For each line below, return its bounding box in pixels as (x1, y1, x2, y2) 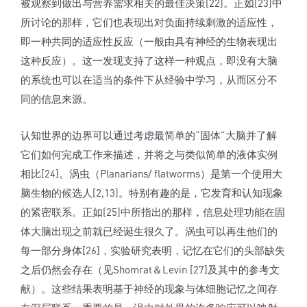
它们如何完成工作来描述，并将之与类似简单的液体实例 (21, 148, 278, 161)
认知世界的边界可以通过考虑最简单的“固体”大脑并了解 (21, 129, 277, 142)
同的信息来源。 (21, 93, 93, 106)
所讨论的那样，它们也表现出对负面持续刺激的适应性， (21, 16, 278, 29)
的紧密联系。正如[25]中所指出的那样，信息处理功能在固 (21, 206, 285, 219)
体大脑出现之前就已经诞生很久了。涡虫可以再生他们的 (21, 225, 278, 238)
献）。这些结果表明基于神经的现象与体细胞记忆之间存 (21, 282, 278, 295)
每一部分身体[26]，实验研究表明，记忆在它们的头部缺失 (21, 244, 285, 257)
